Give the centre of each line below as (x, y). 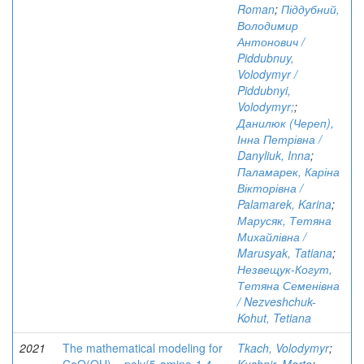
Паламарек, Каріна (288, 171)
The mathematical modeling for (143, 348)
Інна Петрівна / (279, 139)
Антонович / (271, 41)
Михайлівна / (272, 236)
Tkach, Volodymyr (283, 348)
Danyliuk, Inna (274, 155)
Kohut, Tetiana (274, 318)
